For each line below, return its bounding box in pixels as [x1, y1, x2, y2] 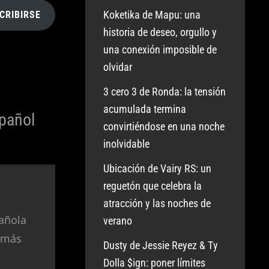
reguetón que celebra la [103, 180, 202, 192]
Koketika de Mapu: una [103, 8, 201, 21]
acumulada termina [103, 103, 187, 115]
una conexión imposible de [103, 43, 217, 56]
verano [103, 214, 133, 227]
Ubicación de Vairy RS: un [103, 162, 212, 175]
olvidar [103, 61, 133, 73]
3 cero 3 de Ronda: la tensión [103, 85, 226, 98]
